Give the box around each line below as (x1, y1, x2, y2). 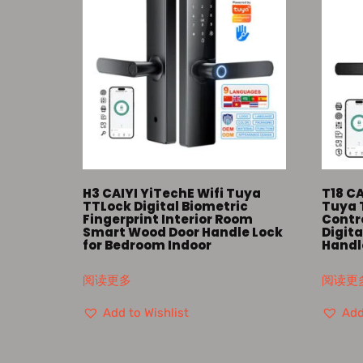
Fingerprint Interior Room (83, 211, 253, 228)
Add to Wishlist (103, 305, 189, 320)
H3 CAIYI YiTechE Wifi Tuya (83, 185, 261, 203)
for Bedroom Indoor (83, 237, 211, 254)
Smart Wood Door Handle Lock (83, 224, 283, 241)
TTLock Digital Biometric (83, 198, 248, 216)
